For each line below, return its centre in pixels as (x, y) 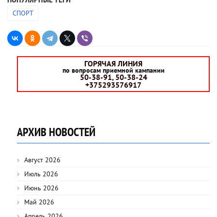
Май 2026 (39, 202)
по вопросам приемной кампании (113, 70)
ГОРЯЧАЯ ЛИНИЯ (113, 63)
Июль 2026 (41, 174)
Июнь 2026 (41, 188)
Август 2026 (42, 160)
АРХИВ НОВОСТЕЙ (56, 132)
